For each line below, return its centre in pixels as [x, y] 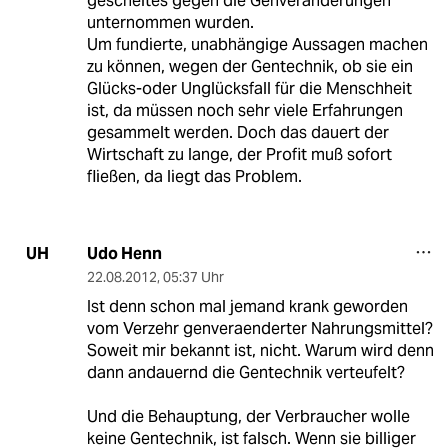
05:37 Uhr [193, 276]
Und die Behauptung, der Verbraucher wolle [248, 416]
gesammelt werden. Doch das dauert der [237, 132]
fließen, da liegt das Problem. [194, 176]
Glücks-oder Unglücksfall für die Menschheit [249, 88]
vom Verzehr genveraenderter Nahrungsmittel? [259, 328]
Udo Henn [124, 253]
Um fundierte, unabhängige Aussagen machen [257, 44]
